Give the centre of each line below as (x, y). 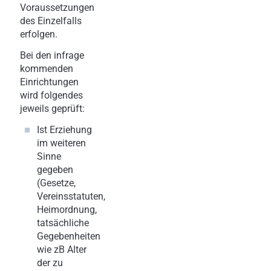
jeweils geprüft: (52, 108)
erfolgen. (39, 34)
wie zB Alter (62, 249)
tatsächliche (63, 223)
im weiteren (61, 143)
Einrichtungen (49, 82)
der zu (50, 263)
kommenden (47, 68)
